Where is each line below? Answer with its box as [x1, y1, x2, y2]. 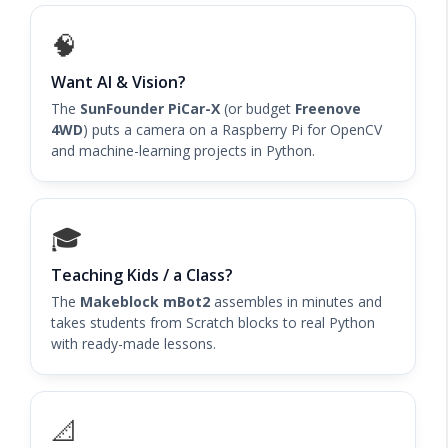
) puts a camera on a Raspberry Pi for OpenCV [83, 119, 382, 139]
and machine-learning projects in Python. [51, 140, 315, 160]
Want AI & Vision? [51, 70, 186, 93]
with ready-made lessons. [51, 333, 216, 353]
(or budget [220, 98, 295, 118]
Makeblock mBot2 [80, 291, 210, 311]
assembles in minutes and [210, 291, 382, 311]
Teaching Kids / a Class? [51, 263, 233, 286]
